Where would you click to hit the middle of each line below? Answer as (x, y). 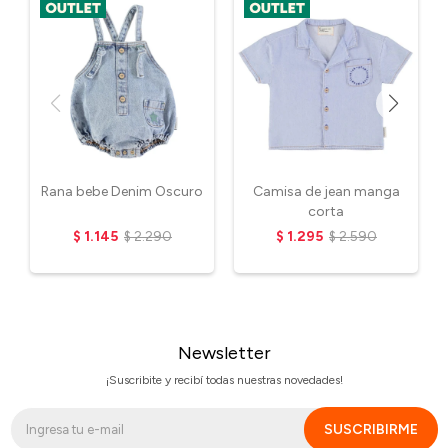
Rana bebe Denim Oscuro (122, 191)
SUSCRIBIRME (371, 429)
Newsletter (224, 353)
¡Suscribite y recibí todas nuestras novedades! (224, 380)
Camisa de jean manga (326, 191)
